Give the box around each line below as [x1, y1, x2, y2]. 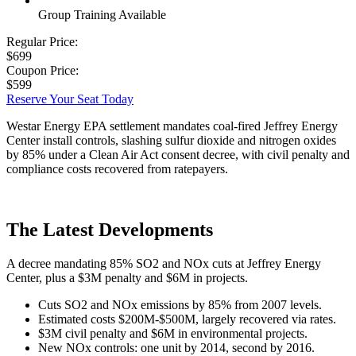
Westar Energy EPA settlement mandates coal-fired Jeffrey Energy [6, 118, 338, 133]
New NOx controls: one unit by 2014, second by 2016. [38, 340, 315, 354]
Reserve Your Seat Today [6, 91, 133, 106]
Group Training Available [38, 7, 166, 21]
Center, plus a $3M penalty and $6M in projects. [6, 270, 248, 284]
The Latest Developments [6, 219, 213, 240]
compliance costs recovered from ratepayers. [6, 161, 228, 176]
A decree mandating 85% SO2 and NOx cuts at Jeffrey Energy [6, 256, 321, 270]
